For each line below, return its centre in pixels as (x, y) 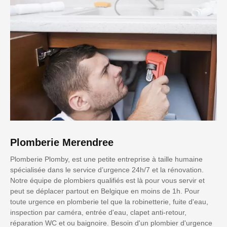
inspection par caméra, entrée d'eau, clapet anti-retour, (98, 213)
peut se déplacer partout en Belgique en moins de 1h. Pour (105, 191)
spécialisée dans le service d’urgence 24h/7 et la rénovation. (107, 170)
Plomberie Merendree (62, 143)
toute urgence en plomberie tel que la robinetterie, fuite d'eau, (109, 202)
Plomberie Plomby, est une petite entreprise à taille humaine (106, 159)
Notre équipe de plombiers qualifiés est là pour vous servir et (107, 181)
